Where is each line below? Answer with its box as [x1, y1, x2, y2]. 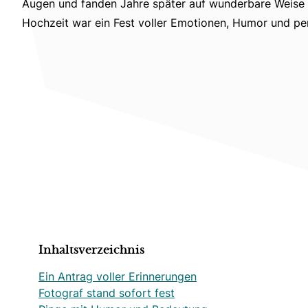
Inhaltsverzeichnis [38, 244, 144, 256]
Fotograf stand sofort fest [38, 285, 175, 300]
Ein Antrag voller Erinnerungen [38, 268, 197, 284]
